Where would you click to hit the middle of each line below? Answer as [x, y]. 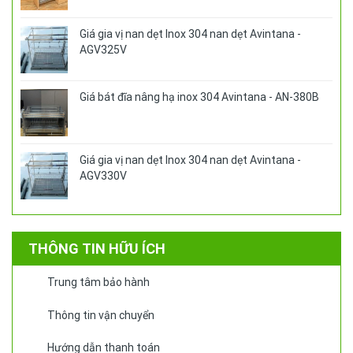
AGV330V [103, 176]
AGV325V [103, 50]
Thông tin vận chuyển [100, 315]
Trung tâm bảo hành [98, 282]
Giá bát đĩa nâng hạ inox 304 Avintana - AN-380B [199, 97]
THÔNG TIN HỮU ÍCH [97, 249]
